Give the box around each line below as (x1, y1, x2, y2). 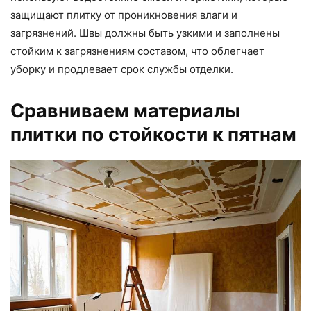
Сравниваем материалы (10, 99, 240, 123)
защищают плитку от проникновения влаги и (10, 8, 237, 22)
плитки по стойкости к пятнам (10, 123, 296, 146)
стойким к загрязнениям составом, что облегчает (10, 44, 264, 58)
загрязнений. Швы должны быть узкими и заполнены (10, 26, 280, 40)
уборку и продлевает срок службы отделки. (10, 62, 233, 76)
